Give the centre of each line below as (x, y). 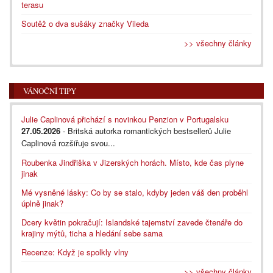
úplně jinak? (42, 203)
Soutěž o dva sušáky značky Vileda (85, 23)
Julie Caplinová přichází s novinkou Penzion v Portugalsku (125, 119)
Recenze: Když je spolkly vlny (75, 252)
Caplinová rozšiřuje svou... (68, 143)
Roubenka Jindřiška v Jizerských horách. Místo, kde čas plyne (133, 162)
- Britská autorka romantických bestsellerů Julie (146, 130)
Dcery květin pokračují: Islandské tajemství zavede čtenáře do (132, 222)
